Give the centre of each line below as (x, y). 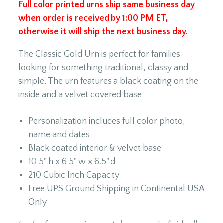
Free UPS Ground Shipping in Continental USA (116, 188)
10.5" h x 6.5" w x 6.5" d (72, 162)
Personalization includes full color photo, (107, 121)
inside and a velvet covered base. (81, 94)
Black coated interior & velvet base (95, 148)
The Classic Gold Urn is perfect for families (99, 54)
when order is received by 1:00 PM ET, (93, 18)
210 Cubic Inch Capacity (74, 175)
